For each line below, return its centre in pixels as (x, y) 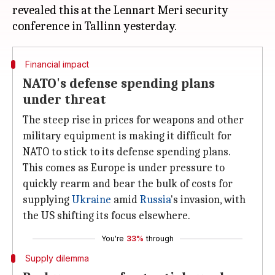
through (160, 238)
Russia (155, 200)
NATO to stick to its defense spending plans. (127, 152)
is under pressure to (175, 168)
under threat (64, 99)
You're (113, 238)
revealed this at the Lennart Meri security (120, 10)
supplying (47, 200)
